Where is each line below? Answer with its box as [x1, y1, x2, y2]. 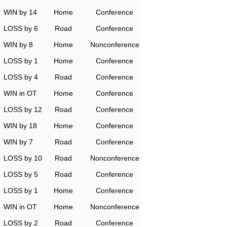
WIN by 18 [4, 122, 37, 130]
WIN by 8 [4, 41, 33, 49]
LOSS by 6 [4, 24, 38, 32]
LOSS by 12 [4, 105, 42, 113]
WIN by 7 [4, 138, 33, 146]
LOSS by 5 [4, 170, 38, 178]
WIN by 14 [4, 8, 37, 16]
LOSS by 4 [4, 73, 38, 81]
